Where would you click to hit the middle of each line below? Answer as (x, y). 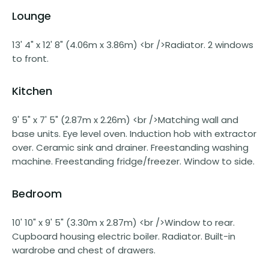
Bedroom (37, 193)
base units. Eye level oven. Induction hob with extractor (134, 133)
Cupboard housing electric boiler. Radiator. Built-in (124, 236)
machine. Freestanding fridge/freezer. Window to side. (133, 161)
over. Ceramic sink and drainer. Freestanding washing (130, 147)
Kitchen (32, 91)
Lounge (32, 16)
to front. (30, 58)
